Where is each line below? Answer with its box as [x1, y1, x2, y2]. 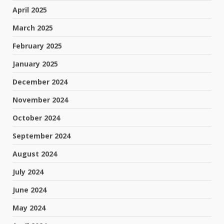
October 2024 [12, 112, 60, 122]
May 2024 [12, 202, 45, 212]
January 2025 [12, 58, 58, 68]
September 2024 [12, 130, 70, 140]
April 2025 [12, 4, 47, 14]
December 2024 [12, 76, 67, 86]
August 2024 [12, 148, 57, 158]
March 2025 [12, 22, 53, 32]
